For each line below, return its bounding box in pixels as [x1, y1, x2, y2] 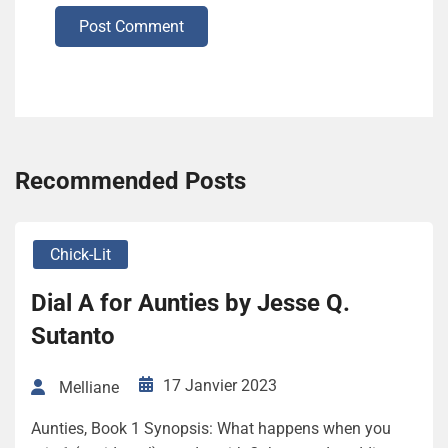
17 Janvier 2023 [163, 376, 277, 396]
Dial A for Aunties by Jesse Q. [31, 289, 350, 318]
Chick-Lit [50, 245, 111, 265]
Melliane [59, 377, 119, 397]
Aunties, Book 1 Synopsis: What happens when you [31, 418, 391, 438]
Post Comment [79, 17, 184, 37]
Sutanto [31, 322, 115, 351]
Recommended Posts [15, 167, 246, 196]
